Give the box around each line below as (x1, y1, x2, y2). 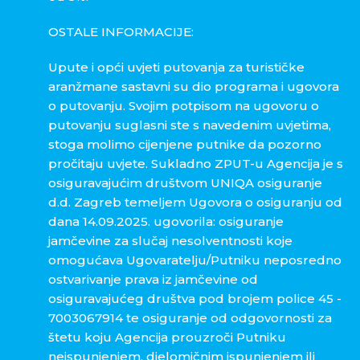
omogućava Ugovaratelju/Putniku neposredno (48, 252, 342, 268)
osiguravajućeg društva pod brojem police (48, 291, 318, 307)
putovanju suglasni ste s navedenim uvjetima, (48, 117, 331, 133)
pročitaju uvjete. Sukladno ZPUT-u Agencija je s (48, 156, 343, 172)
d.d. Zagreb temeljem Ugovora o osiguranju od (48, 194, 342, 211)
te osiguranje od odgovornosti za (123, 310, 332, 326)
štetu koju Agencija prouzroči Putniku (48, 329, 286, 346)
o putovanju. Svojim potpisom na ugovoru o (48, 98, 319, 114)
